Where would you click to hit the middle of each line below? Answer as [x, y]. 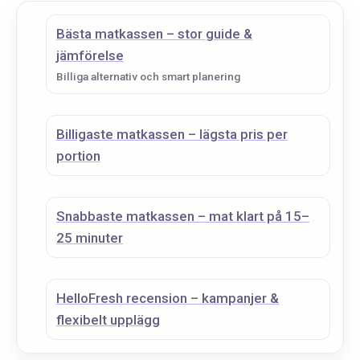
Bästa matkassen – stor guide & [154, 34]
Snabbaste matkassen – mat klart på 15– [183, 216]
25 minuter [90, 238]
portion [78, 156]
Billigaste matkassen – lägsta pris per [172, 134]
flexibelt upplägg [108, 320]
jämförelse [90, 55]
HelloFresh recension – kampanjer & [168, 298]
